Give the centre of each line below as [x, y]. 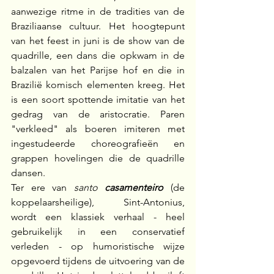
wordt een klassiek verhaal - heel [98, 217]
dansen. [28, 173]
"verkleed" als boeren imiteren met [98, 129]
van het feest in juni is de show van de [98, 41]
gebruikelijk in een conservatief [98, 232]
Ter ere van [43, 188]
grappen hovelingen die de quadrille [98, 158]
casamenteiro [134, 188]
